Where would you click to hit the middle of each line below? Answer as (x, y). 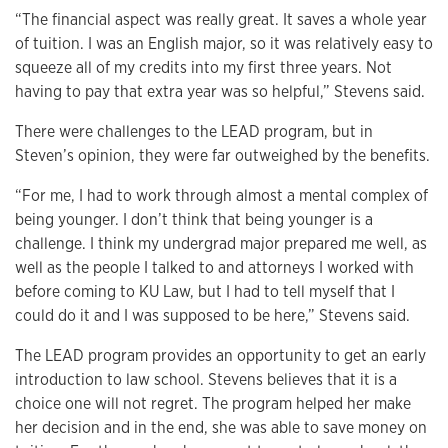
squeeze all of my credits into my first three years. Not (203, 67)
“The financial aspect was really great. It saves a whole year (221, 19)
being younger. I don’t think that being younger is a (194, 219)
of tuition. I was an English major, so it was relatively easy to (224, 43)
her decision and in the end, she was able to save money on (221, 427)
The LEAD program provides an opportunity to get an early (220, 355)
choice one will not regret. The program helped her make (213, 403)
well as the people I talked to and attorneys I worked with (214, 267)
